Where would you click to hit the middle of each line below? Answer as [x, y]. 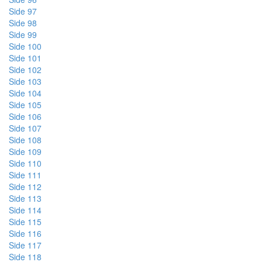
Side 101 [25, 58]
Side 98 [23, 23]
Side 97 [23, 11]
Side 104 [25, 93]
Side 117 [25, 245]
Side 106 [25, 116]
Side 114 [25, 210]
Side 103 [25, 81]
